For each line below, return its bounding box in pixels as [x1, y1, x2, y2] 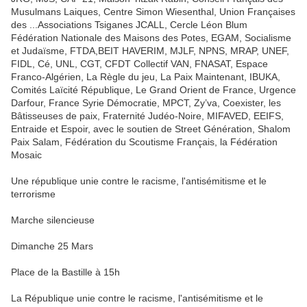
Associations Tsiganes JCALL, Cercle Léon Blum [38, 19, 247, 31]
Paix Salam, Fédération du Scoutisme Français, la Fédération [11, 136, 278, 148]
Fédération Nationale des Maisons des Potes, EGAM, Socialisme [11, 32, 291, 44]
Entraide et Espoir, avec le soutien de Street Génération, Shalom [11, 123, 291, 135]
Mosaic [11, 149, 42, 161]
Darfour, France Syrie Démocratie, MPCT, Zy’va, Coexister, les [11, 97, 281, 109]
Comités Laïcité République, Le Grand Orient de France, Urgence [11, 84, 296, 96]
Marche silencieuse [11, 214, 95, 226]
